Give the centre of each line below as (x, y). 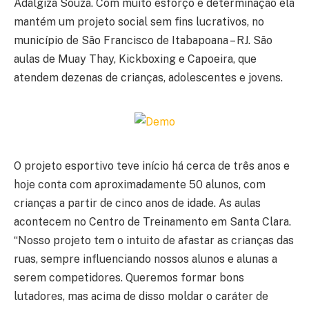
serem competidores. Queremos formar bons (129, 277)
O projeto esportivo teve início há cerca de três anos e (152, 166)
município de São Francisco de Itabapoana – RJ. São (143, 41)
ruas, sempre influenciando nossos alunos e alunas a (146, 259)
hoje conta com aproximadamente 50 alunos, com (140, 184)
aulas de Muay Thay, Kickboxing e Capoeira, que (135, 59)
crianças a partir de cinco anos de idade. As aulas (137, 203)
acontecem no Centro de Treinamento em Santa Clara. (152, 221)
